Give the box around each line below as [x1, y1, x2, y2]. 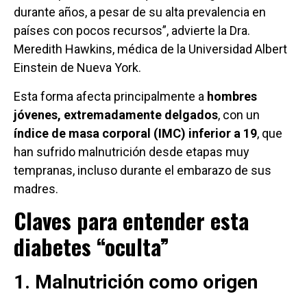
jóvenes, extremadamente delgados [14, 107, 218, 122]
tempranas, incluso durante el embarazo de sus [14, 162, 271, 177]
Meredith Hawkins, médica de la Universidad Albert [14, 42, 287, 57]
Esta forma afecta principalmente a [14, 88, 207, 103]
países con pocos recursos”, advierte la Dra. [14, 23, 250, 38]
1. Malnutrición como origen [14, 271, 258, 294]
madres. [14, 181, 58, 196]
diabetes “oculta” [14, 230, 169, 263]
